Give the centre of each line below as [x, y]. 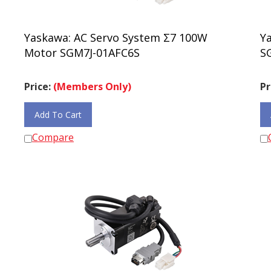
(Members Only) [92, 81]
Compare [53, 132]
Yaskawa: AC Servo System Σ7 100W [116, 32]
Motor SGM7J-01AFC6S [82, 47]
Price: [39, 81]
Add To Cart [58, 109]
